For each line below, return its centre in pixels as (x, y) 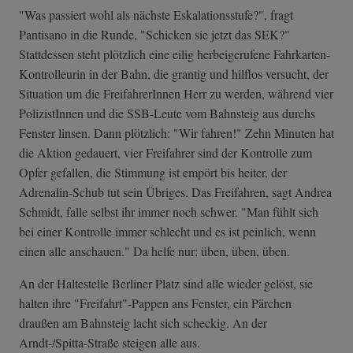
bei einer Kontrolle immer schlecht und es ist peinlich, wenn (167, 232)
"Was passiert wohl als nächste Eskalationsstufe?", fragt (156, 15)
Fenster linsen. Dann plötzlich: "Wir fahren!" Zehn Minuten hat (176, 133)
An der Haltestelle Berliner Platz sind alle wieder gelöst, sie (166, 284)
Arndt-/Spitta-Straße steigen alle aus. (110, 343)
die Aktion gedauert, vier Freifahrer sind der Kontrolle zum (165, 153)
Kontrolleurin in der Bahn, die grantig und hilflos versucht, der (174, 74)
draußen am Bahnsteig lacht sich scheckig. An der (143, 323)
